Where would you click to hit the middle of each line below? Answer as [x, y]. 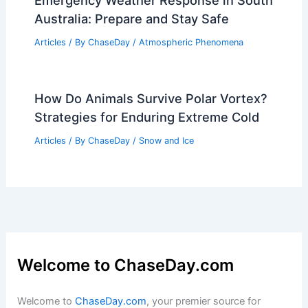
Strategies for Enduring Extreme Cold [146, 117]
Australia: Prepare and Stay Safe [131, 19]
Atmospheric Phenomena [191, 43]
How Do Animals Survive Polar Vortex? [151, 99]
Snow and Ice [166, 141]
